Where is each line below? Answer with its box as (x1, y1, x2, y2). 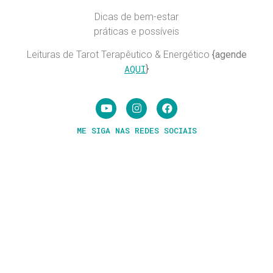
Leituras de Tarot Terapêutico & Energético (26, 49, 212, 61)
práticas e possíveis (94, 25, 179, 37)
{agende (211, 49, 247, 61)
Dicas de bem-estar (94, 10, 179, 23)
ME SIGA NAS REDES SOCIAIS (76, 124, 197, 136)
